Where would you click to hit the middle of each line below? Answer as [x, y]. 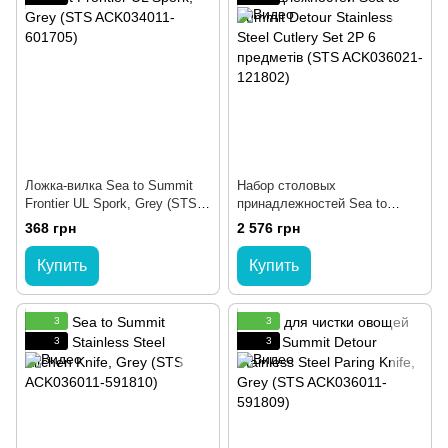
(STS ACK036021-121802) [313, 258]
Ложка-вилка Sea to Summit [109, 186]
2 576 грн [268, 228]
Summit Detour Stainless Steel [326, 222]
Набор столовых [286, 186]
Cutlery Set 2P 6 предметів [317, 240]
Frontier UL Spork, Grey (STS [111, 204]
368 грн [50, 228]
